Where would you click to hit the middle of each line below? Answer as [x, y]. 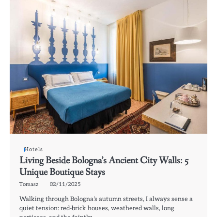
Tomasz [29, 185]
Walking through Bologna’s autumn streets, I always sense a [106, 199]
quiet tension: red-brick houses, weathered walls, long [97, 209]
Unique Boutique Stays [62, 172]
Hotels [34, 150]
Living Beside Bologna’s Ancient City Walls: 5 [104, 161]
